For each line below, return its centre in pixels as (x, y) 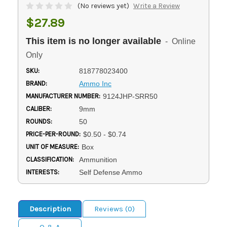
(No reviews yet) (103, 6)
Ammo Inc (95, 83)
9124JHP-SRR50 (130, 96)
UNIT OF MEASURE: (52, 146)
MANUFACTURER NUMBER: (63, 96)
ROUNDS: (39, 121)
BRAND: (36, 83)
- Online (178, 41)
